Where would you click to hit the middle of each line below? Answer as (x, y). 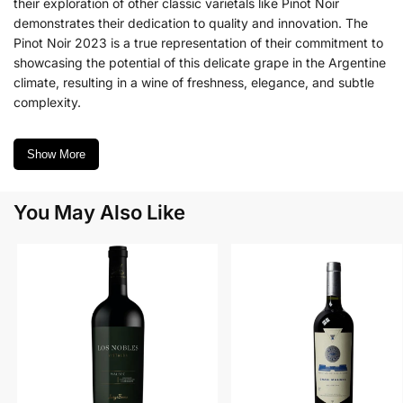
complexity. (47, 102)
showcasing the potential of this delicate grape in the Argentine (200, 62)
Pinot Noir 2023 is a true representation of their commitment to (198, 42)
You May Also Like (100, 213)
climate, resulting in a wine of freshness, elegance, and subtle (194, 82)
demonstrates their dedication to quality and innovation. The (191, 22)
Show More (56, 155)
